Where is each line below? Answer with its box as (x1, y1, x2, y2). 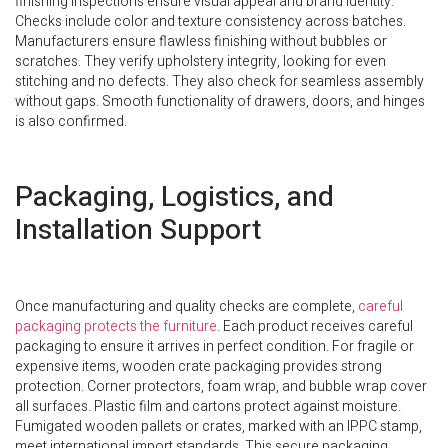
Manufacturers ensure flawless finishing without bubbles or (15, 30, 387, 52)
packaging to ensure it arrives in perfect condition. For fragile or (15, 335, 414, 357)
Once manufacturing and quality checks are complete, (15, 295, 358, 317)
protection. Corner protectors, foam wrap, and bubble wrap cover (15, 375, 427, 397)
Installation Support (15, 209, 261, 251)
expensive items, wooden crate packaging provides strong (15, 355, 382, 377)
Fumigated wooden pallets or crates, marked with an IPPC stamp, (15, 415, 422, 437)
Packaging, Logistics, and (15, 176, 334, 218)
